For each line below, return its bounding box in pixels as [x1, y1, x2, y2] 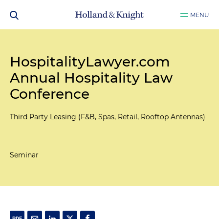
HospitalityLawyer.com [10, 53, 170, 70]
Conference [10, 86, 89, 102]
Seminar [10, 151, 39, 159]
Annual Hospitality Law [10, 69, 173, 86]
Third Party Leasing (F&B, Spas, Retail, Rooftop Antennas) [10, 112, 205, 121]
